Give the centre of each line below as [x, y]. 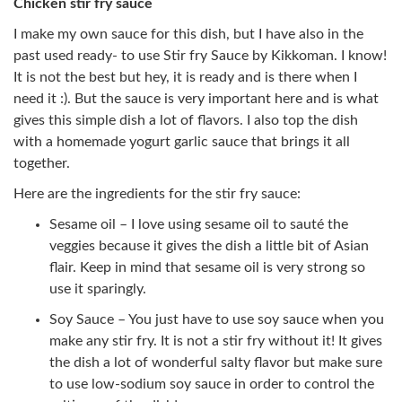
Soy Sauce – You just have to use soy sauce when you [217, 319]
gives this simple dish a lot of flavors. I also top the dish [186, 120]
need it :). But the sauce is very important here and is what [196, 98]
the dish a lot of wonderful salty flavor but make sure [216, 362]
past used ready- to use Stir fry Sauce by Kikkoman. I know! [200, 55]
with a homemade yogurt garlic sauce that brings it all [182, 141]
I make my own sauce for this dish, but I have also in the [188, 34]
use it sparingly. [98, 288]
